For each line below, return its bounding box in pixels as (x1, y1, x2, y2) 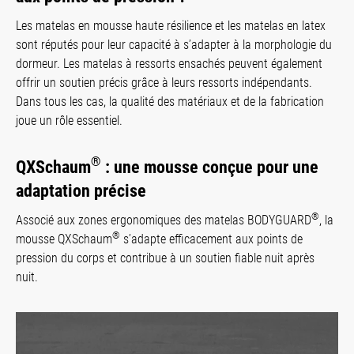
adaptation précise (16, 180, 146, 201)
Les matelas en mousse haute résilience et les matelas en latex (16, 17, 326, 33)
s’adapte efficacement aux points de (120, 231, 303, 247)
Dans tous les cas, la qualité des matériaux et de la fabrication (16, 93, 324, 109)
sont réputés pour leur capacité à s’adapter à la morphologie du (16, 36, 332, 52)
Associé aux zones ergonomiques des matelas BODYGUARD (16, 212, 311, 228)
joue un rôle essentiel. (16, 112, 122, 128)
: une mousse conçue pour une (101, 156, 318, 177)
